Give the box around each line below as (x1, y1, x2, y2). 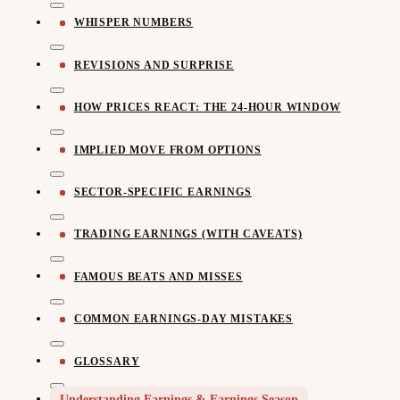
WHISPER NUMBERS (73, 16, 194, 29)
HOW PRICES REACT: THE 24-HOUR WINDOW (73, 101, 341, 114)
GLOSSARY (73, 354, 140, 368)
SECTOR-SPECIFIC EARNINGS (73, 186, 252, 199)
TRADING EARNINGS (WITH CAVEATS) (73, 228, 303, 241)
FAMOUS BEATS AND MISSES (73, 270, 243, 283)
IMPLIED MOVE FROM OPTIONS (73, 143, 262, 156)
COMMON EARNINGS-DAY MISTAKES (73, 312, 293, 326)
